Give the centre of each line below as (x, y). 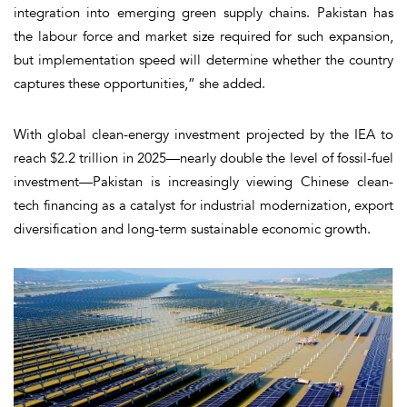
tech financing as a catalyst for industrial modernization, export (203, 205)
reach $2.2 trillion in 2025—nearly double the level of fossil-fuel (203, 158)
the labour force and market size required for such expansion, (203, 36)
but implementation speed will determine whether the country (203, 60)
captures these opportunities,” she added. (139, 83)
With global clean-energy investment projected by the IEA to (203, 134)
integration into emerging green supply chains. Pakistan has (203, 12)
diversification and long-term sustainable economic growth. (192, 228)
